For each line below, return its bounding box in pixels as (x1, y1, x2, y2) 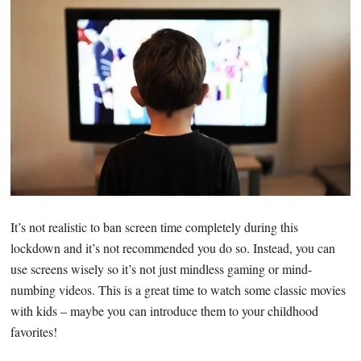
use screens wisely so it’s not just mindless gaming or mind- (10, 259, 313, 277)
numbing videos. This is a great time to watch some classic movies (10, 280, 346, 298)
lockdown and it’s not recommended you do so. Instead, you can (10, 239, 336, 256)
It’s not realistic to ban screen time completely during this (10, 218, 299, 235)
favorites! (10, 322, 58, 340)
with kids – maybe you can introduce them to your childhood (10, 301, 319, 319)
